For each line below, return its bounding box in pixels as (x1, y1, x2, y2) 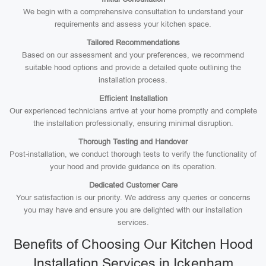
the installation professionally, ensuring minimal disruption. (33, 119, 233, 128)
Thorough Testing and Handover (78, 137, 188, 146)
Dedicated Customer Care (88, 180, 178, 189)
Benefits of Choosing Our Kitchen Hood (13, 236, 253, 252)
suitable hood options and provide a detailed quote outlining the (25, 63, 241, 72)
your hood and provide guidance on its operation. (49, 162, 217, 171)
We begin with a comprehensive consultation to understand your (23, 7, 243, 16)
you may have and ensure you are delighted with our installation (24, 205, 242, 214)
